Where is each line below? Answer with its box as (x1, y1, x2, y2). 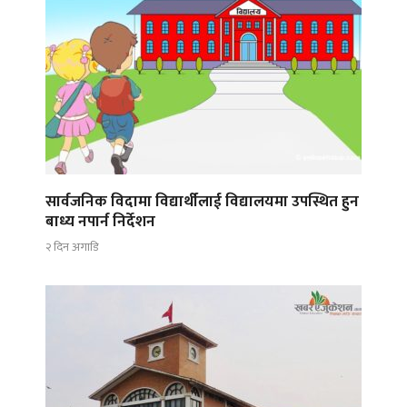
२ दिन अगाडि (45, 237, 98, 258)
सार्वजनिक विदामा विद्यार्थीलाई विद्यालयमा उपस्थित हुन (45, 188, 359, 214)
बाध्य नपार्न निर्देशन (45, 208, 155, 234)
